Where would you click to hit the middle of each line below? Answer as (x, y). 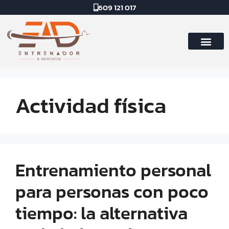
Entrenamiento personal (113, 170)
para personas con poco (112, 192)
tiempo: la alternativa (101, 213)
